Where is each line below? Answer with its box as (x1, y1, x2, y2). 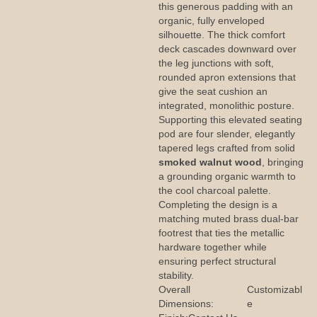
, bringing (262, 156, 304, 168)
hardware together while (158, 241, 267, 253)
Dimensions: (158, 298, 214, 309)
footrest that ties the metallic (158, 227, 284, 238)
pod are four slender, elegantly (158, 128, 295, 139)
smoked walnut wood (158, 156, 262, 168)
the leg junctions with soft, (158, 57, 274, 69)
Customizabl (246, 284, 302, 295)
